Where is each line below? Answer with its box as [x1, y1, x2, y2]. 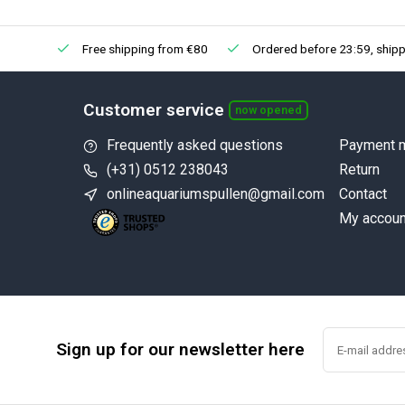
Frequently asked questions [107, 137, 283, 154]
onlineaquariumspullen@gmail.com [107, 185, 325, 202]
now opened [235, 103, 302, 117]
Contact [338, 185, 387, 202]
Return [338, 161, 380, 178]
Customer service [83, 99, 224, 120]
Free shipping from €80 [80, 42, 208, 56]
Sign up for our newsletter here [56, 339, 305, 360]
